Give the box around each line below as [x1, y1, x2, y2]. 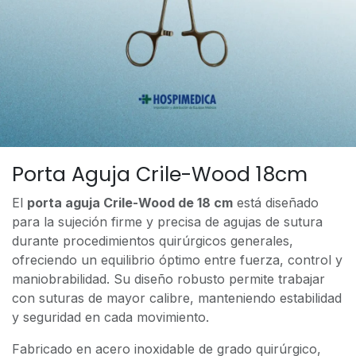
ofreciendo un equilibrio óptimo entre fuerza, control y [12, 252, 342, 269]
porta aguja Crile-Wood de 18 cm [27, 195, 233, 211]
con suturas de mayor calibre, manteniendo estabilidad [12, 290, 342, 307]
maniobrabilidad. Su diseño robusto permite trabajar [12, 271, 325, 288]
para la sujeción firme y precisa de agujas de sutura [12, 214, 323, 230]
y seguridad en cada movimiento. [12, 309, 209, 326]
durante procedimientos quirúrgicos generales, [12, 233, 293, 250]
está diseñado [233, 195, 319, 211]
